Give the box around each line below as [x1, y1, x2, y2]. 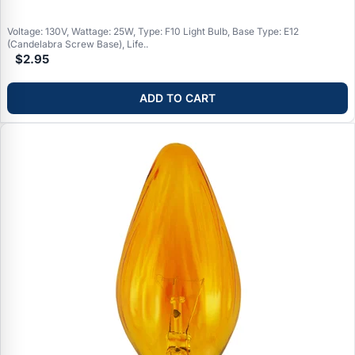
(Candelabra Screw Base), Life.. [7, 37, 148, 50]
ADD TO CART [139, 91, 216, 105]
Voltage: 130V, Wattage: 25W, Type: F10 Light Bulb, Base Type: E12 [7, 25, 299, 37]
